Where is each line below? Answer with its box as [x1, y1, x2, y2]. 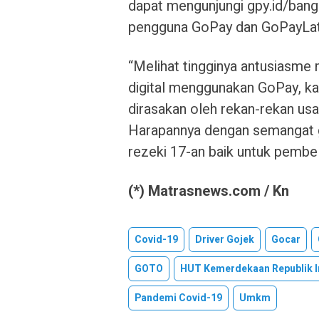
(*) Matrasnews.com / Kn [128, 180, 289, 202]
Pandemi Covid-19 [135, 290, 222, 305]
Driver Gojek [195, 231, 254, 247]
